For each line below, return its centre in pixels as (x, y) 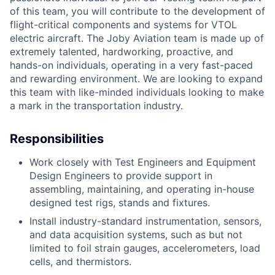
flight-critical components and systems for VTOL (123, 25)
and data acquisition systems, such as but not (136, 235)
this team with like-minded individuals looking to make (137, 92)
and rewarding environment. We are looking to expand (136, 79)
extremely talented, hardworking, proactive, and (122, 52)
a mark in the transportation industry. (96, 106)
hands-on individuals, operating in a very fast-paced (131, 65)
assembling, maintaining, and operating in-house (142, 189)
